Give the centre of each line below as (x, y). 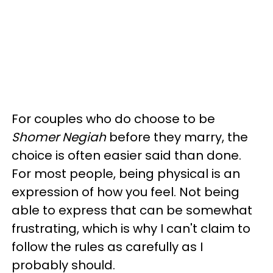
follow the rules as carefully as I (107, 247)
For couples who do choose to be (113, 119)
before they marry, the (177, 137)
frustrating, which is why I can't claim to (131, 229)
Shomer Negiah (59, 137)
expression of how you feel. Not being (126, 192)
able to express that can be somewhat (132, 210)
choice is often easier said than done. (126, 155)
